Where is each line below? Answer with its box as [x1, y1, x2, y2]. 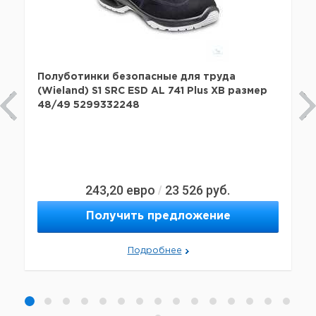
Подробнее [127, 247, 182, 255]
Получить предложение [85, 211, 231, 222]
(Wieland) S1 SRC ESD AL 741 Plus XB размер [37, 87, 267, 96]
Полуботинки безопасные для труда [37, 73, 236, 82]
